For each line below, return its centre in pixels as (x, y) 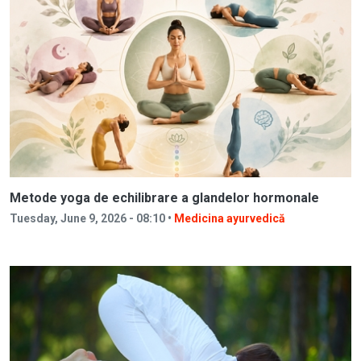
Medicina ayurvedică (230, 219)
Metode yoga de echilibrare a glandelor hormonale (164, 198)
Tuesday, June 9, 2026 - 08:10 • (92, 219)
